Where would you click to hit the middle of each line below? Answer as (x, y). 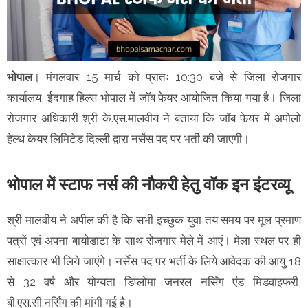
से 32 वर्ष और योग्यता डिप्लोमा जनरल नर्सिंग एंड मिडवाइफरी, (154, 282)
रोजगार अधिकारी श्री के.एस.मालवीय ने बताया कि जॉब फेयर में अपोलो (154, 118)
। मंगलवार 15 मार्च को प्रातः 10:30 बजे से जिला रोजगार (167, 77)
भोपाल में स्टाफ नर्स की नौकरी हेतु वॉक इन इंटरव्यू (148, 184)
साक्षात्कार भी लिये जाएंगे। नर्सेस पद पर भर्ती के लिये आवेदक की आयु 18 (154, 261)
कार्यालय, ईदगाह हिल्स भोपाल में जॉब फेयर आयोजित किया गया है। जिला (154, 97)
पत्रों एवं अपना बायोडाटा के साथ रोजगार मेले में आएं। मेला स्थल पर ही (154, 240)
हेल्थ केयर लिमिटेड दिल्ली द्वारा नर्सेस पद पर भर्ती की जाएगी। (128, 139)
